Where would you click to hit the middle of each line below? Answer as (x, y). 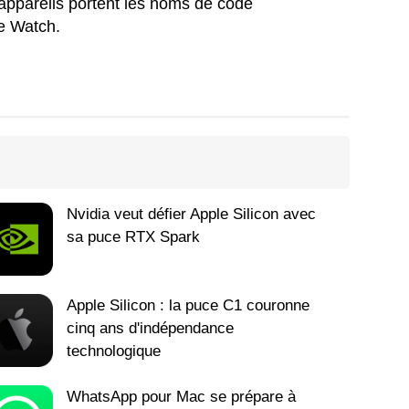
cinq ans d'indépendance (151, 328)
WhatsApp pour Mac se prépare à (182, 396)
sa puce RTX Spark (134, 236)
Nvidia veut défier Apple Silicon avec (192, 214)
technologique (114, 351)
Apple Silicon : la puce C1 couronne (189, 305)
